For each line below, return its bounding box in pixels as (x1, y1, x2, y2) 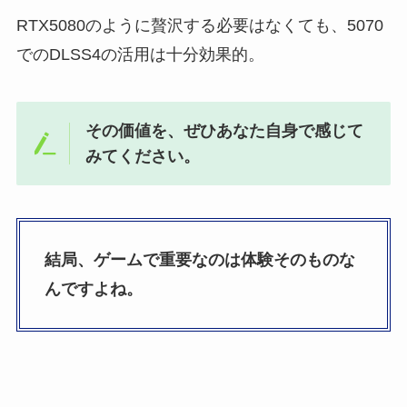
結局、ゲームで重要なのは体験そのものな (44, 251, 355, 270)
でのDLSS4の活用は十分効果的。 (15, 45, 264, 65)
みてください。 (85, 146, 201, 165)
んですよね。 (44, 280, 143, 299)
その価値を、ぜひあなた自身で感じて (85, 121, 364, 140)
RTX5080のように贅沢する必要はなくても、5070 (15, 16, 383, 35)
